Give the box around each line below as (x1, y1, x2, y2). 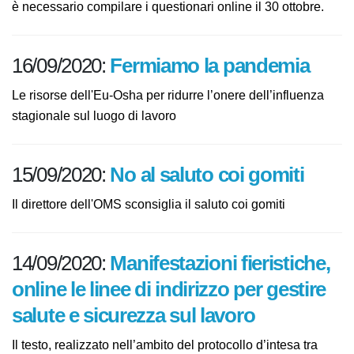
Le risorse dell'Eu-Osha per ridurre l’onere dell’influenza (12, 112, 342, 130)
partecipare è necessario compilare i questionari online (12, 3, 341, 21)
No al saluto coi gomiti (119, 186, 326, 215)
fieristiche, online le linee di (12, 300, 262, 330)
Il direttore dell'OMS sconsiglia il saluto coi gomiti (12, 221, 303, 239)
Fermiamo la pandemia (119, 77, 337, 106)
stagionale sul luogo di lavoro (12, 133, 186, 151)
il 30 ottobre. (12, 24, 88, 42)
